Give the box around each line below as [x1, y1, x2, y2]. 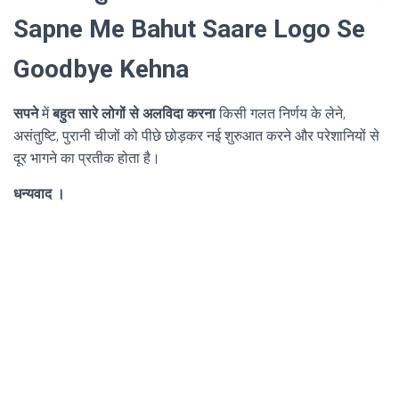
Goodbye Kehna [13, 53, 189, 84]
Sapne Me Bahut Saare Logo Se [13, 13, 365, 44]
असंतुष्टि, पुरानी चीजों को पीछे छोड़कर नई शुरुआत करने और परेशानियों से [13, 126, 379, 144]
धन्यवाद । [13, 184, 65, 202]
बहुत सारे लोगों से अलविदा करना [53, 104, 216, 122]
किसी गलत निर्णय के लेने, [216, 104, 346, 122]
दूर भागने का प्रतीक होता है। [13, 149, 160, 167]
